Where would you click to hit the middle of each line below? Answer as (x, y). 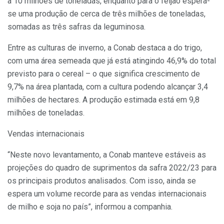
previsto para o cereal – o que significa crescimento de (104, 74)
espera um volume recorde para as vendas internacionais (107, 194)
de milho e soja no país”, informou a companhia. (90, 207)
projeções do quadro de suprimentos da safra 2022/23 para (112, 168)
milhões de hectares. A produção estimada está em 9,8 (103, 100)
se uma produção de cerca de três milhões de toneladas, (106, 14)
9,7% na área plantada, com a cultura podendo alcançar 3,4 (108, 87)
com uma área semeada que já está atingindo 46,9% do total (112, 61)
